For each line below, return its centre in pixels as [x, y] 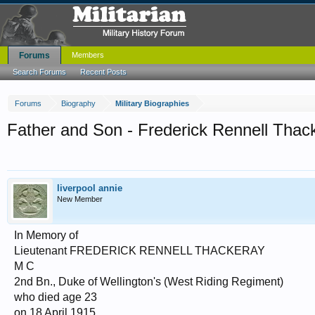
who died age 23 [56, 297]
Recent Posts [103, 72]
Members [88, 55]
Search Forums [39, 72]
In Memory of [46, 235]
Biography [78, 103]
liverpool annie [90, 188]
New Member [80, 199]
